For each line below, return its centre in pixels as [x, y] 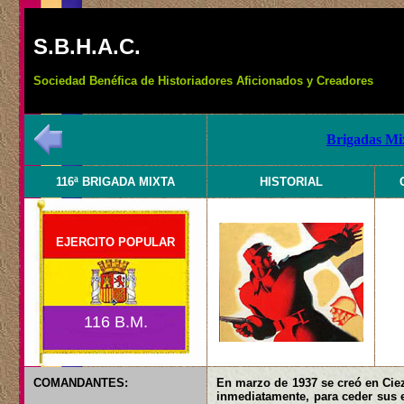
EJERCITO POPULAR [106, 242]
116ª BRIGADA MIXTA [115, 182]
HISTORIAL [291, 182]
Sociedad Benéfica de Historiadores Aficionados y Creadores [203, 81]
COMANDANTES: [81, 383]
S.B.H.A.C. [87, 46]
